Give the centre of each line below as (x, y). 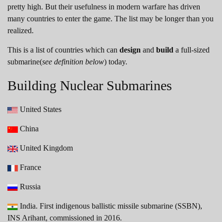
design (130, 50)
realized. (21, 30)
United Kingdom (45, 148)
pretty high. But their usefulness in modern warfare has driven (104, 6)
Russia (29, 186)
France (29, 167)
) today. (116, 61)
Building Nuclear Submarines (90, 85)
